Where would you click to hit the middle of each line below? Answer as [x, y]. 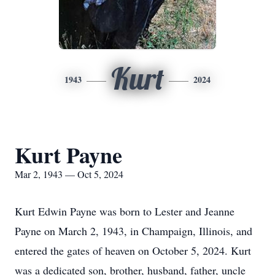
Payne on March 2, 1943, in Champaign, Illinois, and [134, 231]
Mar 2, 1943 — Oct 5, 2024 [69, 174]
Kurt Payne [68, 155]
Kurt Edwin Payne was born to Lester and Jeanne [125, 211]
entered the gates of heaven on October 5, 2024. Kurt [133, 250]
